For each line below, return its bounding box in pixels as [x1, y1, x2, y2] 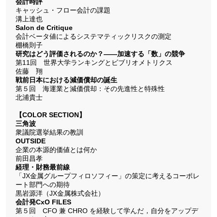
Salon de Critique [15, 23, 73, 31]
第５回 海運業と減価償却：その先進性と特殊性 [15, 84, 165, 93]
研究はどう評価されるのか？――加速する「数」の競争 [15, 49, 185, 58]
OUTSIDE [15, 137, 46, 145]
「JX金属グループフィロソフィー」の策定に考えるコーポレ [15, 171, 200, 180]
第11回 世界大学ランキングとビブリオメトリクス [15, 58, 172, 66]
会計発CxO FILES [15, 198, 71, 206]
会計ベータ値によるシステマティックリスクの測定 [15, 32, 171, 40]
